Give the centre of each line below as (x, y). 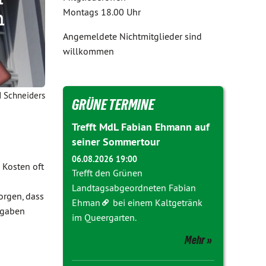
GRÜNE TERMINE (113, 104)
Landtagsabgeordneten (120, 188)
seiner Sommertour (116, 142)
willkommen (88, 51)
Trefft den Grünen (107, 173)
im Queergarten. (104, 217)
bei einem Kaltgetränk (157, 202)
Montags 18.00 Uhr (103, 12)
